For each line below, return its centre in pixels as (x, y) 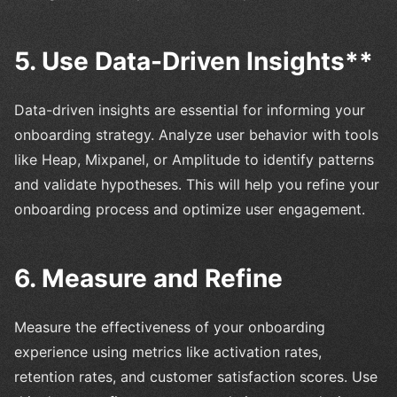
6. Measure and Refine (148, 278)
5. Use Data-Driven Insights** (194, 61)
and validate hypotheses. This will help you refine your (197, 184)
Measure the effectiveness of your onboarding (170, 327)
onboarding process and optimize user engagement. (190, 209)
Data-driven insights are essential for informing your (190, 109)
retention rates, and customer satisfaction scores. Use (196, 376)
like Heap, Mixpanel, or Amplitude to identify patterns (194, 159)
